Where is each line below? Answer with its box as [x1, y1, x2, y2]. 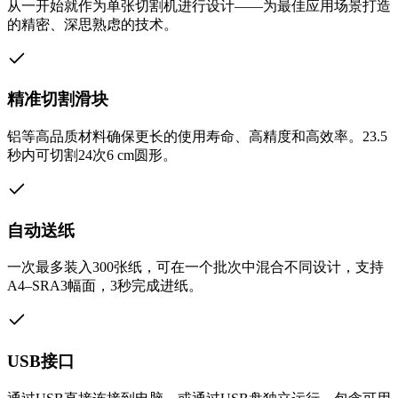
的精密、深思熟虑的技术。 [7, 16, 178, 32]
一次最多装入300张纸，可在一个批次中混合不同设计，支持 [7, 259, 384, 275]
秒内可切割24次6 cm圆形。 [7, 147, 177, 163]
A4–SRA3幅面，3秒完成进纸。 [7, 278, 203, 294]
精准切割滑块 [7, 90, 108, 109]
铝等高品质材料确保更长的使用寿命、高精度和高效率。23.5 [7, 128, 387, 144]
